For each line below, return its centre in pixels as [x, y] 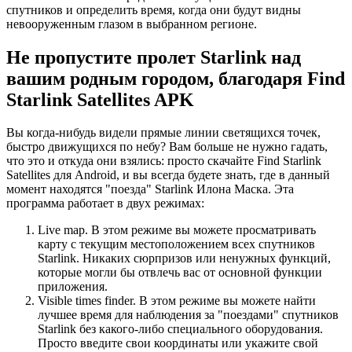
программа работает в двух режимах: [105, 203]
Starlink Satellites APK [100, 99]
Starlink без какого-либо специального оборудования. [180, 329]
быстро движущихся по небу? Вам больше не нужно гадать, [167, 147]
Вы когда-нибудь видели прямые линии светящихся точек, [163, 133]
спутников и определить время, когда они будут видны [154, 9]
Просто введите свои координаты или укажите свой [178, 343]
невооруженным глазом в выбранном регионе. [132, 24]
